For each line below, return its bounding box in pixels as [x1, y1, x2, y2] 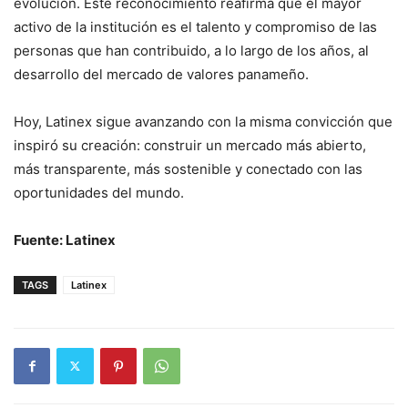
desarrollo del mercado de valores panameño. [14, 65, 309, 83]
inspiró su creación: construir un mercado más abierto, [14, 136, 366, 154]
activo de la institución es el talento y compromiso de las [14, 17, 377, 36]
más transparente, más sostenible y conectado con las [14, 159, 362, 178]
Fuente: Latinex [14, 230, 116, 249]
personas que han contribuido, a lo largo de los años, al [14, 41, 369, 59]
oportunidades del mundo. [14, 183, 184, 201]
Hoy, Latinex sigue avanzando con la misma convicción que [14, 112, 393, 130]
